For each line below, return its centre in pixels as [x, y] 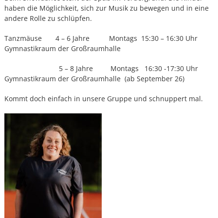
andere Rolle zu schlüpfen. [48, 18]
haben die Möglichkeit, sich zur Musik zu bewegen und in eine [106, 8]
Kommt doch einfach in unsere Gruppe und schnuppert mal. [103, 99]
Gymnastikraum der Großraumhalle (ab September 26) [94, 79]
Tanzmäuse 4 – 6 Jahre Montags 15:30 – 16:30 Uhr [106, 38]
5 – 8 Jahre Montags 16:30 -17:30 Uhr [106, 68]
